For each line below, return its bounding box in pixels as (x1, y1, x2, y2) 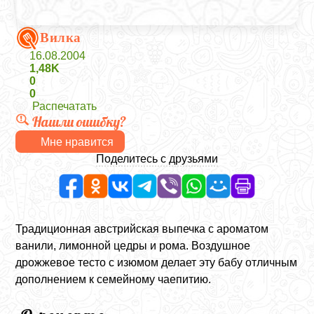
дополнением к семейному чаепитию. (15, 273, 212, 285)
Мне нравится (41, 135, 114, 148)
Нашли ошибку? (32, 113, 127, 130)
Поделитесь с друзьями (96, 153, 218, 165)
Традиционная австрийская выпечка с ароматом (15, 223, 269, 235)
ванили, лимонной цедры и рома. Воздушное (15, 240, 251, 252)
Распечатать (32, 100, 97, 112)
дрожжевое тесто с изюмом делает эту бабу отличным (15, 257, 298, 268)
